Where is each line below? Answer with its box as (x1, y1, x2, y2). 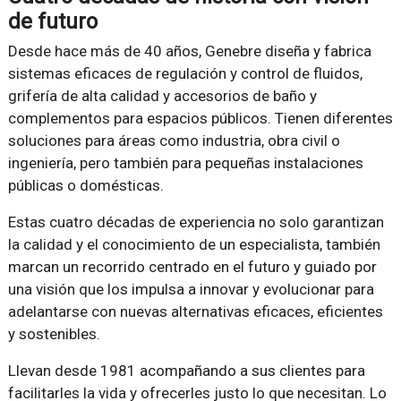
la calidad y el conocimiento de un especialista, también (7, 235, 380, 253)
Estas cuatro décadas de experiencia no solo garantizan (7, 212, 384, 231)
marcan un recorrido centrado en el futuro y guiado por (7, 257, 377, 276)
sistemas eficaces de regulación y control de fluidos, (7, 64, 363, 82)
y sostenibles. (7, 324, 100, 343)
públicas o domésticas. (7, 175, 164, 194)
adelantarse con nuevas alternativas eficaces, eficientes (7, 302, 383, 320)
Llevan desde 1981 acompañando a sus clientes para (7, 361, 365, 380)
